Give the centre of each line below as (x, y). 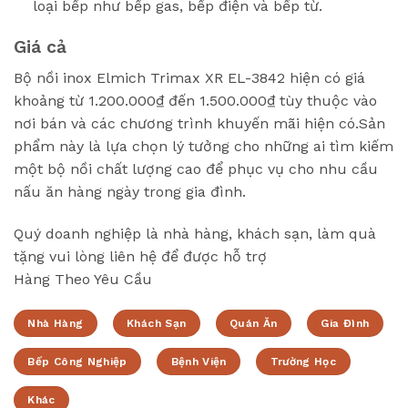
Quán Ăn (254, 323)
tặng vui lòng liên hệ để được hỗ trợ (140, 257)
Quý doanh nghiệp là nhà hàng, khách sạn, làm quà (195, 234)
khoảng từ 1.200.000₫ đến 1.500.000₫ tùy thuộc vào (195, 101)
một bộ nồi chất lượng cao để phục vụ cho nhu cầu (196, 169)
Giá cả (40, 46)
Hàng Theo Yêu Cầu (83, 280)
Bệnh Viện (199, 361)
